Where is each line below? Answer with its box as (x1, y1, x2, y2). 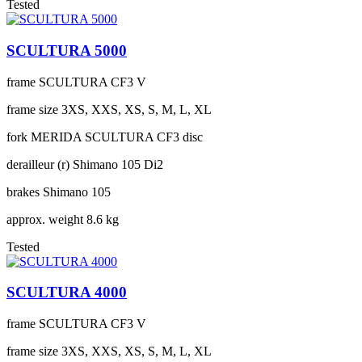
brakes (6, 184, 40, 199)
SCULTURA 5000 (6, 41, 127, 59)
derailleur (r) (6, 157, 69, 171)
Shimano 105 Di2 (73, 157, 163, 171)
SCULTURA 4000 (6, 284, 127, 301)
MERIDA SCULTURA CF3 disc (31, 129, 203, 144)
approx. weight (6, 212, 83, 226)
